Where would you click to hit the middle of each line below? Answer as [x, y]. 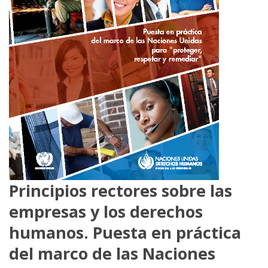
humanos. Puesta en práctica [125, 232]
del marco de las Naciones [112, 253]
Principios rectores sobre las [121, 190]
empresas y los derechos [106, 211]
